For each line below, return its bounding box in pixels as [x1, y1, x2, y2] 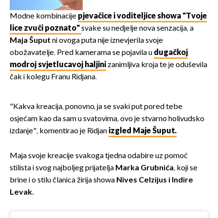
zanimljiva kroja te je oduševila [106, 60, 207, 70]
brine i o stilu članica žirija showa [10, 175, 116, 185]
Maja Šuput [10, 36, 51, 45]
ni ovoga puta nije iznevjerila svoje [51, 36, 163, 45]
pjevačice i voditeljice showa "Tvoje [78, 11, 207, 21]
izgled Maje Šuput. [109, 126, 177, 136]
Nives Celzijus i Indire [116, 175, 193, 185]
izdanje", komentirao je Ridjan [10, 126, 109, 136]
